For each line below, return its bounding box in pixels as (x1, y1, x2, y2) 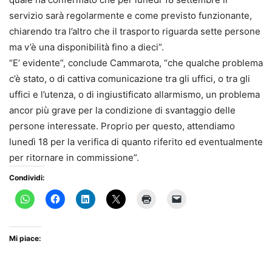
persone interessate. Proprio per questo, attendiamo (9, 120, 235, 132)
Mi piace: (9, 233, 41, 243)
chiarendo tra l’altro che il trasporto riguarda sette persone (9, 25, 260, 37)
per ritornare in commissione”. (9, 151, 139, 163)
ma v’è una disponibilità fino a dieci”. (9, 41, 164, 53)
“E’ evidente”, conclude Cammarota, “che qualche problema (9, 56, 263, 69)
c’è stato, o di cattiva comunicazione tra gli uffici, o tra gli (9, 72, 250, 84)
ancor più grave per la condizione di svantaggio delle (9, 104, 236, 116)
